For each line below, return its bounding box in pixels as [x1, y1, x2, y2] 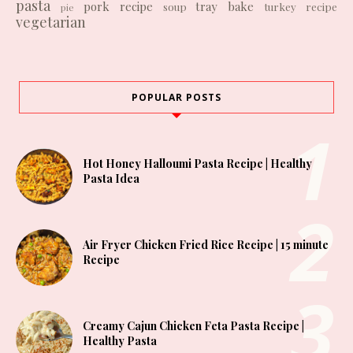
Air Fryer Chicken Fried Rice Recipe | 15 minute [83, 237, 329, 253]
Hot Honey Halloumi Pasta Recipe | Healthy [83, 156, 312, 172]
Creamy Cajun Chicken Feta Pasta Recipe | [83, 318, 304, 334]
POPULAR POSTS [132, 90, 221, 104]
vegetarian [16, 12, 86, 32]
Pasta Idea [83, 171, 139, 187]
